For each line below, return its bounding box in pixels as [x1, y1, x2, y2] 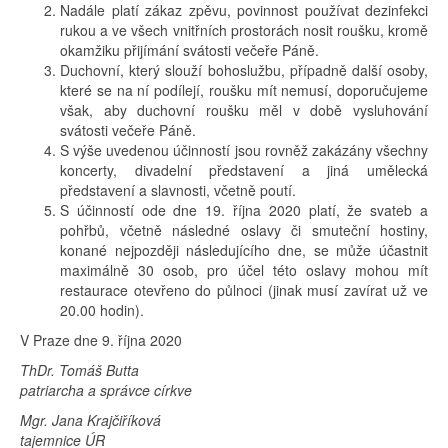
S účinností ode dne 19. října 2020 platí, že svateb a [60, 199, 428, 220]
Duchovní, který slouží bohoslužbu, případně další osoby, [60, 59, 428, 80]
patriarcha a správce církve [20, 379, 192, 400]
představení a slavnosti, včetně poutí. [60, 179, 296, 200]
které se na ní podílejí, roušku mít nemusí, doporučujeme [60, 79, 428, 100]
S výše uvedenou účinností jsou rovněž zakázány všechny [60, 139, 428, 160]
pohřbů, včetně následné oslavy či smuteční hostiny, [60, 219, 428, 240]
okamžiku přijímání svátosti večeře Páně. [60, 39, 319, 60]
